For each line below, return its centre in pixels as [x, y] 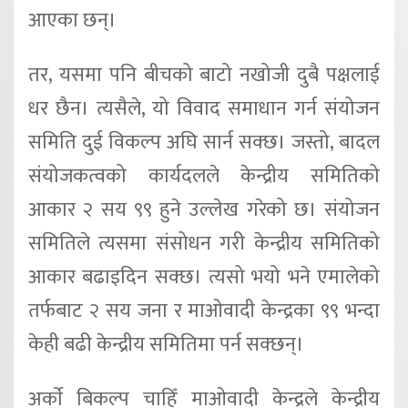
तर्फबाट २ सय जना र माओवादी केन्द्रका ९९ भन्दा [204, 311]
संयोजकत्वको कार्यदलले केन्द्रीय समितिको [204, 176]
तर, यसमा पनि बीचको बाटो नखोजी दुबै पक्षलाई [204, 75]
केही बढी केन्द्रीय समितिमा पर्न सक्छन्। [166, 344]
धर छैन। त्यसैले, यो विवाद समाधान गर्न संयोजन [204, 108]
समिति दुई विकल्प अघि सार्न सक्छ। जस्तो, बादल [204, 142]
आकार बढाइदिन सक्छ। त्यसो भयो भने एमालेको [204, 277]
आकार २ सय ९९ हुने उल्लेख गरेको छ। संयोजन [204, 209]
